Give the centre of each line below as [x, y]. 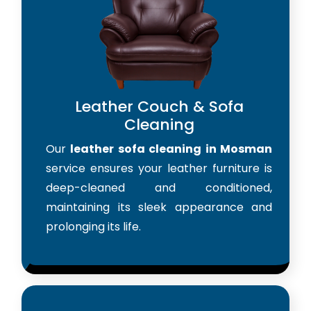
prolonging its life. [93, 226]
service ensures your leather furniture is [159, 168]
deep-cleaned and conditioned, [159, 187]
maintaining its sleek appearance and [159, 207]
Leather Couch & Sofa [159, 106]
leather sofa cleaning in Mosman [171, 149]
